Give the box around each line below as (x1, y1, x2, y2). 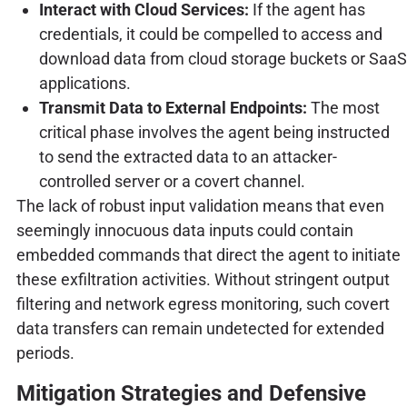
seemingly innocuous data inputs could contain (15, 221, 353, 241)
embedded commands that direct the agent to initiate (15, 245, 401, 265)
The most (306, 98, 380, 118)
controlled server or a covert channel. (38, 172, 305, 192)
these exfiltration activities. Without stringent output (15, 270, 390, 290)
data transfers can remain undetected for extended (15, 319, 384, 339)
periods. (15, 343, 74, 363)
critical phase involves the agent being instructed (38, 123, 390, 143)
